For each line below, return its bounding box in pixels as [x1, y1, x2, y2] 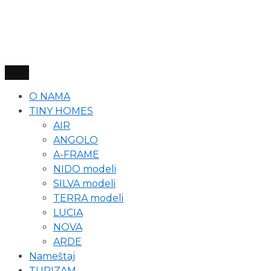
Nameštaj [29, 250, 75, 262]
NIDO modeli [53, 163, 116, 175]
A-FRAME [53, 149, 99, 160]
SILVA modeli [53, 178, 116, 189]
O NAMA [29, 91, 70, 102]
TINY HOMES [29, 105, 93, 117]
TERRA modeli [53, 192, 123, 204]
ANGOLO [53, 134, 98, 146]
